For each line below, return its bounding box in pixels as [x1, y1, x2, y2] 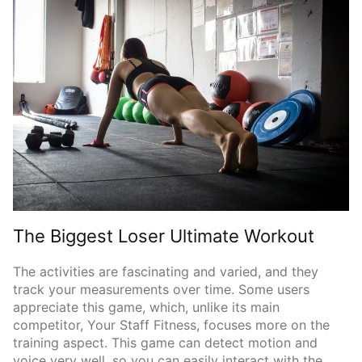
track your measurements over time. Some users [13, 281, 309, 298]
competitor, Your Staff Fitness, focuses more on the [13, 317, 330, 334]
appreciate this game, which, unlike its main [13, 299, 280, 316]
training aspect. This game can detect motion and [13, 335, 318, 351]
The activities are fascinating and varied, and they [13, 263, 318, 280]
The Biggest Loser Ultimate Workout [13, 225, 314, 247]
